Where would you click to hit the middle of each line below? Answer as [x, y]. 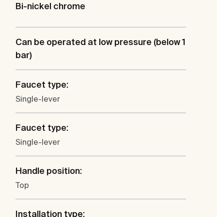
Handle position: [49, 171]
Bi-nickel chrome [50, 6]
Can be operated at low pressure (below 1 [101, 42]
